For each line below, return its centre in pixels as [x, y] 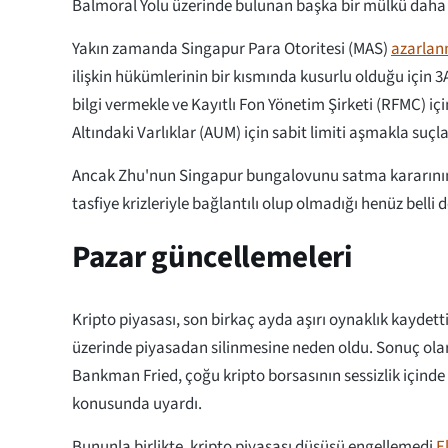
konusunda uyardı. [137, 403]
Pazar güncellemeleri [215, 256]
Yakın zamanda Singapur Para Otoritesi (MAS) [231, 48]
